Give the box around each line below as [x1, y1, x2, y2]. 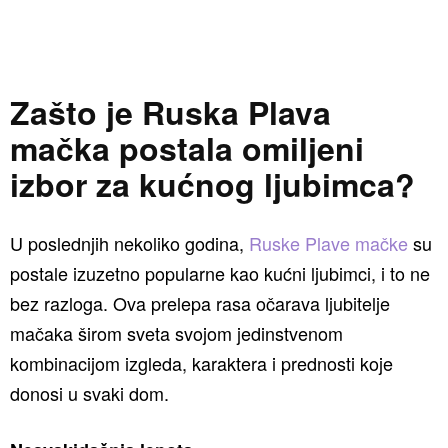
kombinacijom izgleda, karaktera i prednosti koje [10, 350, 393, 376]
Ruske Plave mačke [249, 230, 408, 256]
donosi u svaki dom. [10, 380, 169, 406]
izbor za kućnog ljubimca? [10, 161, 415, 207]
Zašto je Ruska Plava [10, 89, 331, 135]
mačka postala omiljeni [10, 125, 364, 171]
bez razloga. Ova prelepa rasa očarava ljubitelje [10, 290, 390, 316]
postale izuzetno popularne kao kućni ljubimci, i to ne [10, 260, 430, 286]
